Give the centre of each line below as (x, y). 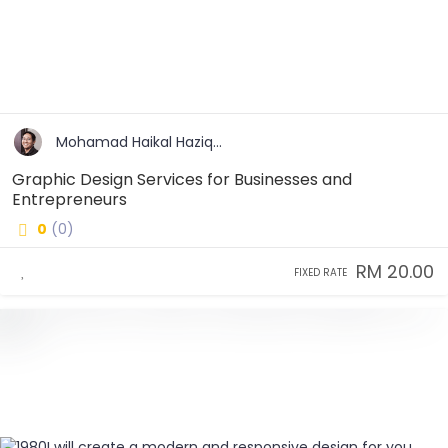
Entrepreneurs (69, 200)
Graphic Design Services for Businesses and (182, 180)
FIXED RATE (320, 272)
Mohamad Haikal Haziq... (139, 141)
